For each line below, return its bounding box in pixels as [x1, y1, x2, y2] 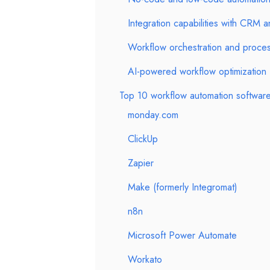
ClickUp [128, 132, 158, 146]
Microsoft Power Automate [128, 228, 237, 242]
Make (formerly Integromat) [128, 180, 237, 194]
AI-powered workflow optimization [128, 64, 266, 78]
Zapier [128, 156, 154, 170]
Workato [128, 253, 162, 266]
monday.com [128, 108, 178, 122]
